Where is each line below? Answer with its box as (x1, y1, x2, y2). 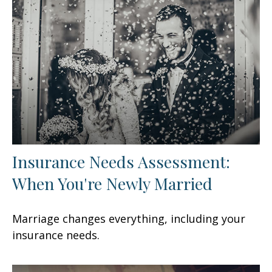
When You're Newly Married (12, 172, 212, 194)
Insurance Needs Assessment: (12, 150, 230, 172)
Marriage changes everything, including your (12, 211, 245, 226)
